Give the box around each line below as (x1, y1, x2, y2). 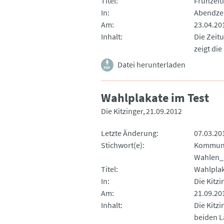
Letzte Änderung (101, 127, 156, 138)
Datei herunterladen (117, 59, 185, 69)
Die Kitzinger (101, 105, 143, 116)
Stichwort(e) (101, 139, 142, 150)
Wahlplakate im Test (101, 89, 209, 105)
